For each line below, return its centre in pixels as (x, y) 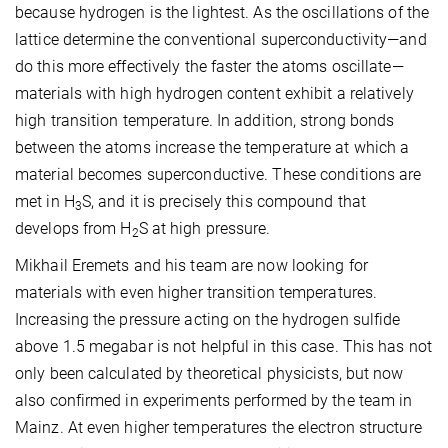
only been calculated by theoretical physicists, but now (209, 373)
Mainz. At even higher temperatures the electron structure (218, 427)
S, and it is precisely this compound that (224, 201)
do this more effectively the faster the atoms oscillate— (209, 66)
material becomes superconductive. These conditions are (218, 174)
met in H (45, 201)
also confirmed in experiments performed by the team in (214, 400)
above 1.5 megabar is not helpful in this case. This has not (223, 346)
